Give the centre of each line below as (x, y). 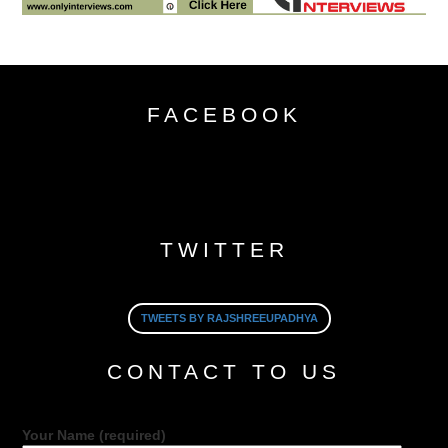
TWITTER (224, 249)
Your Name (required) (94, 435)
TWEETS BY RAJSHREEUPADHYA (230, 318)
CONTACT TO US (224, 372)
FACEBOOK (224, 114)
